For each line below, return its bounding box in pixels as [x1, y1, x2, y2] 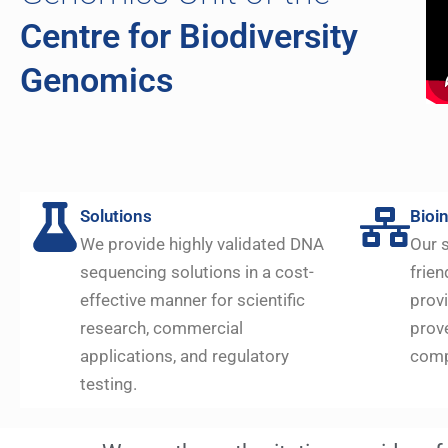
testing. [80, 373, 137, 394]
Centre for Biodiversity [20, 15, 358, 56]
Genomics [20, 59, 173, 100]
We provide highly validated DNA [80, 233, 324, 254]
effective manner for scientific [80, 289, 305, 310]
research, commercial [80, 317, 243, 338]
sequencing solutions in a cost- [80, 261, 314, 282]
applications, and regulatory [80, 345, 289, 366]
